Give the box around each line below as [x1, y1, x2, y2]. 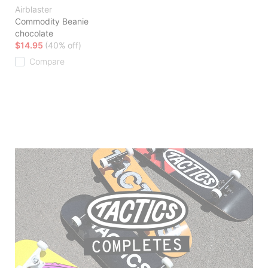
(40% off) [45, 40, 81, 51]
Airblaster [15, 4, 52, 15]
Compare [29, 56, 65, 67]
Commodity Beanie [15, 16, 89, 27]
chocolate [15, 28, 53, 39]
